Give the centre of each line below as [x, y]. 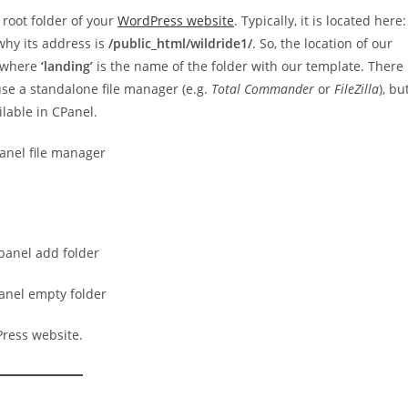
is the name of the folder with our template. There [248, 66]
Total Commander [263, 89]
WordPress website [176, 20]
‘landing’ [65, 66]
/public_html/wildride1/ [180, 43]
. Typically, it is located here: [320, 20]
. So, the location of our [322, 43]
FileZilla [357, 89]
